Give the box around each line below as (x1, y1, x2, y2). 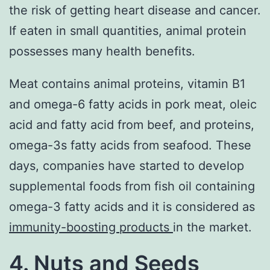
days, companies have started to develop (9, 159, 244, 174)
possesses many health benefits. (9, 44, 195, 59)
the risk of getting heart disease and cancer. (9, 3, 261, 18)
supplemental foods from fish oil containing (9, 179, 255, 194)
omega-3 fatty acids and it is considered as (9, 199, 255, 215)
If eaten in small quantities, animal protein (9, 24, 246, 39)
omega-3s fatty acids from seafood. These (9, 138, 251, 153)
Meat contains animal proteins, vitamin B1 (9, 77, 245, 92)
